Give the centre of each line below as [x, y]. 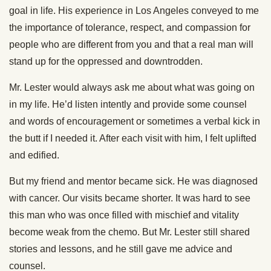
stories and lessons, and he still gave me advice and [121, 249]
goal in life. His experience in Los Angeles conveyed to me [134, 10]
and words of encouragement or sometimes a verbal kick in [135, 121]
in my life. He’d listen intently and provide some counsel [128, 104]
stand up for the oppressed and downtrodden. [106, 61]
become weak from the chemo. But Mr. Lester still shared [129, 232]
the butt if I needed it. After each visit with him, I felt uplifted [133, 138]
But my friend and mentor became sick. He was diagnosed [133, 181]
